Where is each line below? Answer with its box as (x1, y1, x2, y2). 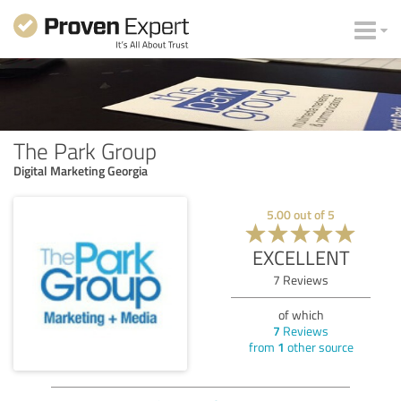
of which (277, 305, 324, 323)
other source (284, 337, 354, 355)
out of (291, 205, 328, 223)
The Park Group (13, 134, 157, 166)
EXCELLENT (252, 243, 350, 271)
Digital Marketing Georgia (13, 161, 148, 179)
